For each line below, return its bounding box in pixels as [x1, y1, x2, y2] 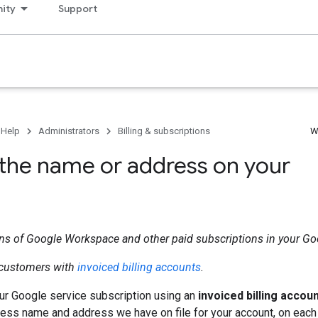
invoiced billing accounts [77, 261, 201, 274]
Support [58, 2, 97, 15]
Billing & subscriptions [118, 126, 210, 136]
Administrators [38, 126, 99, 136]
